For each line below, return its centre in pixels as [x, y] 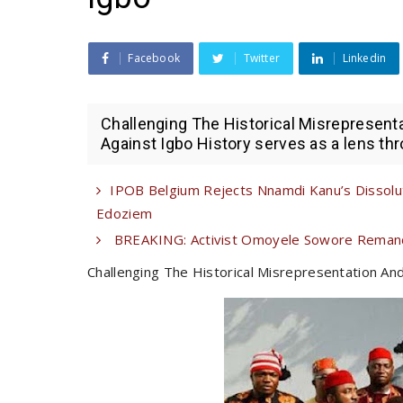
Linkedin [364, 58]
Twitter [262, 58]
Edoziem [125, 213]
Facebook [154, 58]
